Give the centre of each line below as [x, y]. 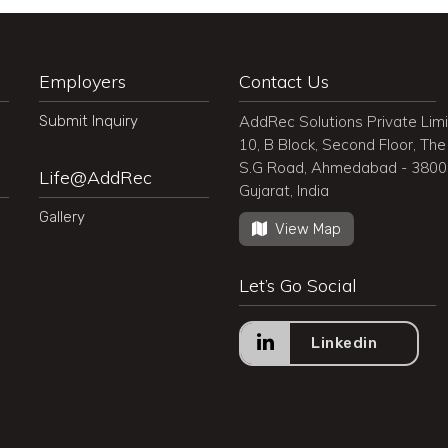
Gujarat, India [284, 190]
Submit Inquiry [88, 121]
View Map [308, 229]
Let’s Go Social [298, 285]
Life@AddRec [95, 177]
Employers [82, 81]
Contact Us [284, 81]
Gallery [62, 217]
